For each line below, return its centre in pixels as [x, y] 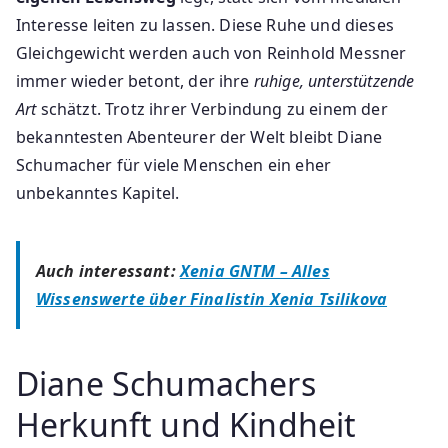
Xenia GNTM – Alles [254, 270]
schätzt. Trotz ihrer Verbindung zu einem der [212, 108]
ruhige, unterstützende [334, 80]
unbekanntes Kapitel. [98, 192]
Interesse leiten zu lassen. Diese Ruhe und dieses [205, 24]
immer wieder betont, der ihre [135, 80]
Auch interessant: [108, 270]
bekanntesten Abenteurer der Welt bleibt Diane [199, 136]
